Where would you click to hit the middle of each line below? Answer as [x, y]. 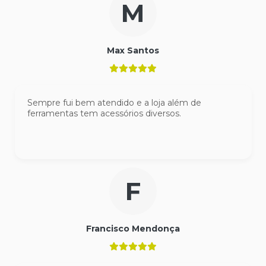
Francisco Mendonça [133, 229]
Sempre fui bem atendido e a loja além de [114, 103]
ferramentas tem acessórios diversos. [104, 114]
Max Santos [133, 51]
